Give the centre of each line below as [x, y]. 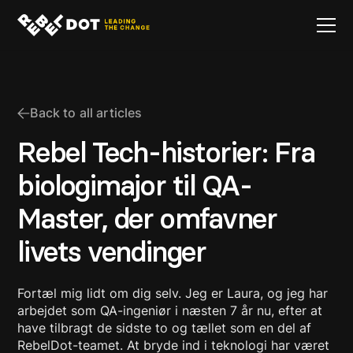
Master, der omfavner [147, 219]
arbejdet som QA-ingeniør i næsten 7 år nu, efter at [170, 310]
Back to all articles [86, 113]
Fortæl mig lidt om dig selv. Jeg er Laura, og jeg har [173, 293]
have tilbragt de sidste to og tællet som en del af [165, 328]
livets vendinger [112, 252]
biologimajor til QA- [135, 186]
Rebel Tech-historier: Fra [166, 152]
